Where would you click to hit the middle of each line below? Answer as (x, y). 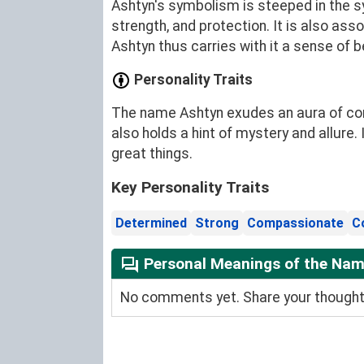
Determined (151, 223)
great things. (152, 154)
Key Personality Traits (190, 188)
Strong (217, 223)
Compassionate (295, 223)
